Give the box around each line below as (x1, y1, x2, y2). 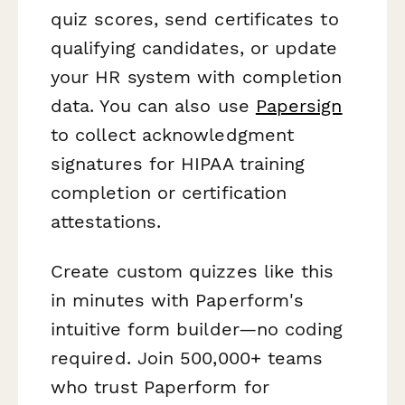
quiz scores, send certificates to (51, 7, 339, 30)
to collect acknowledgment (51, 123, 294, 146)
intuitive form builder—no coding (51, 317, 344, 340)
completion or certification (51, 181, 287, 203)
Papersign (255, 94, 343, 117)
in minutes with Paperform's (51, 288, 305, 311)
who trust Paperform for (51, 375, 269, 398)
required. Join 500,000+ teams (51, 346, 324, 369)
